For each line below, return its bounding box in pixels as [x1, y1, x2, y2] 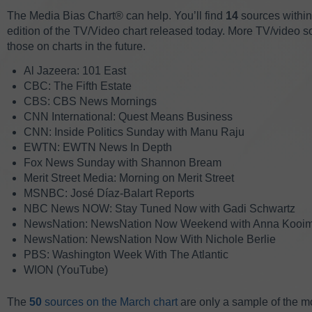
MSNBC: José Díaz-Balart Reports [24, 187, 194, 199]
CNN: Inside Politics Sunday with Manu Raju [24, 125, 244, 138]
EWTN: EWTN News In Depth [24, 141, 172, 153]
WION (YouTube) [24, 263, 108, 276]
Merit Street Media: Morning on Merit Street [24, 171, 234, 184]
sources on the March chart [42, 295, 178, 308]
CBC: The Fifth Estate [24, 79, 132, 92]
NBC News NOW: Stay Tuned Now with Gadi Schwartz [24, 202, 295, 214]
